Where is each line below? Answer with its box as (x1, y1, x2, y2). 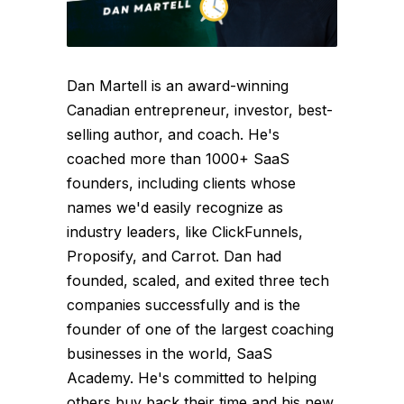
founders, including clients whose (67, 173, 296, 192)
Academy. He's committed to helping (67, 368, 317, 387)
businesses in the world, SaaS (67, 344, 272, 363)
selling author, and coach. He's (67, 124, 280, 143)
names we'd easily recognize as (67, 197, 283, 216)
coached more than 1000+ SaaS (67, 149, 289, 168)
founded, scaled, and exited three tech (67, 271, 329, 289)
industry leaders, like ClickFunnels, (67, 222, 303, 241)
